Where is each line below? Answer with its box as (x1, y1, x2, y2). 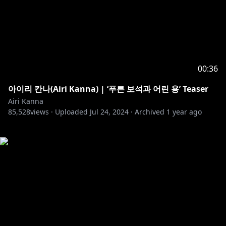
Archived (135, 107, 164, 117)
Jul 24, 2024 (90, 107, 129, 117)
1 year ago (166, 107, 202, 117)
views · (30, 107, 53, 117)
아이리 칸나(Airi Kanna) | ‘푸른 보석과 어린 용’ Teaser (8, 83, 208, 94)
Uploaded (55, 107, 88, 117)
